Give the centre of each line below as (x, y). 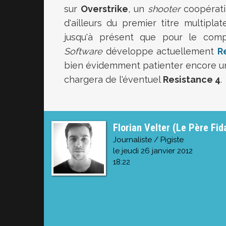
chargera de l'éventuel (114, 79)
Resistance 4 (192, 79)
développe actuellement (160, 51)
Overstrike (104, 9)
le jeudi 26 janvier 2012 (153, 151)
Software (83, 51)
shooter (164, 9)
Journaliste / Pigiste (148, 140)
